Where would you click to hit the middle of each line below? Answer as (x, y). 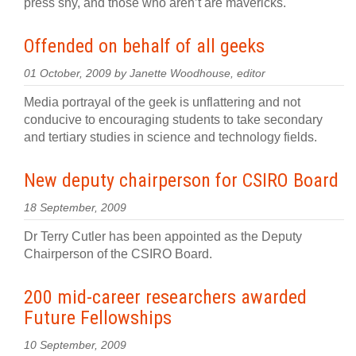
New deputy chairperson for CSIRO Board (181, 180)
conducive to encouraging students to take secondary (173, 120)
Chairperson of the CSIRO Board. (118, 254)
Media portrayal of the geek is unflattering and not (162, 102)
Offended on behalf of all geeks (144, 46)
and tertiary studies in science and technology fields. (170, 137)
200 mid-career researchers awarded (165, 297)
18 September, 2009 (75, 208)
